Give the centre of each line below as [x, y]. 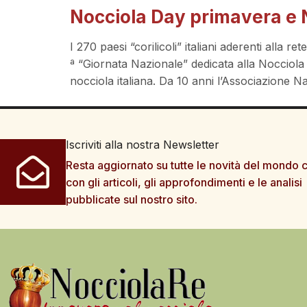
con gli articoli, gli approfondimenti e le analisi [184, 182]
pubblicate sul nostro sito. [132, 199]
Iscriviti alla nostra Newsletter [143, 144]
